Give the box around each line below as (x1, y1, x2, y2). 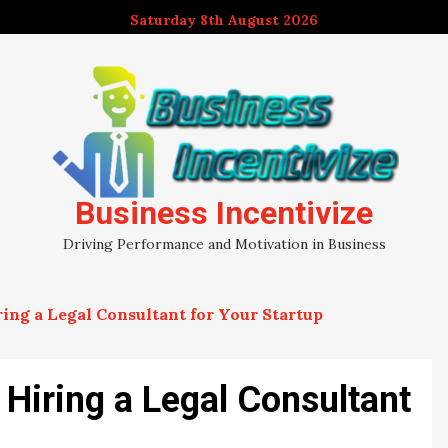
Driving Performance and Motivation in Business (62, 235, 386, 253)
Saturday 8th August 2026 (130, 11, 318, 29)
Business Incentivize (75, 194, 373, 232)
